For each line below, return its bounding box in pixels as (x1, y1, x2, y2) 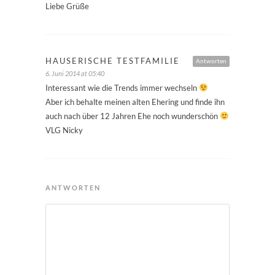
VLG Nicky (45, 125, 83, 136)
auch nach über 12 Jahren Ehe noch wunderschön (45, 111, 220, 122)
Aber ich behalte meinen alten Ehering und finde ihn (45, 97, 225, 107)
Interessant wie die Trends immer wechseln (45, 83, 199, 93)
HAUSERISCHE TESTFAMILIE (45, 56, 180, 66)
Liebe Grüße (45, 1, 89, 12)
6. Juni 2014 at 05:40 (45, 69, 104, 78)
